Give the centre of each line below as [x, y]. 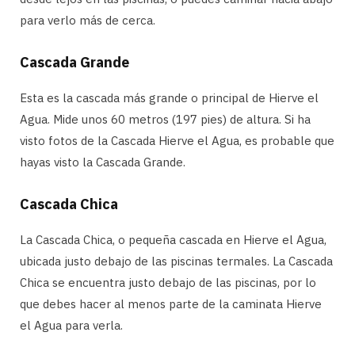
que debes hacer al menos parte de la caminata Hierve [171, 303]
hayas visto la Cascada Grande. [103, 162]
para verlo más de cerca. [88, 20]
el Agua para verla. [71, 325]
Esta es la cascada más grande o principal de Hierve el [169, 97]
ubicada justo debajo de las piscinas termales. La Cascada [176, 261]
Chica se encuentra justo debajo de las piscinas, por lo [168, 282]
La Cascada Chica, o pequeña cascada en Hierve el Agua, [173, 239]
